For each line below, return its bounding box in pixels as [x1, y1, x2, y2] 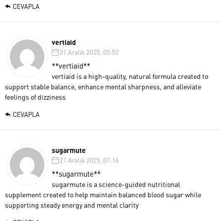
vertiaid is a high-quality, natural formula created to [52, 71, 208, 80]
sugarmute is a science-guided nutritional [52, 179, 180, 188]
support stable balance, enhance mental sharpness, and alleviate [5, 81, 201, 91]
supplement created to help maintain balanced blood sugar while [5, 189, 201, 199]
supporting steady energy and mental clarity [5, 200, 139, 209]
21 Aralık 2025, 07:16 [60, 155, 119, 164]
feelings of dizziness [5, 92, 66, 101]
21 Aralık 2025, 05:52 [60, 47, 119, 56]
